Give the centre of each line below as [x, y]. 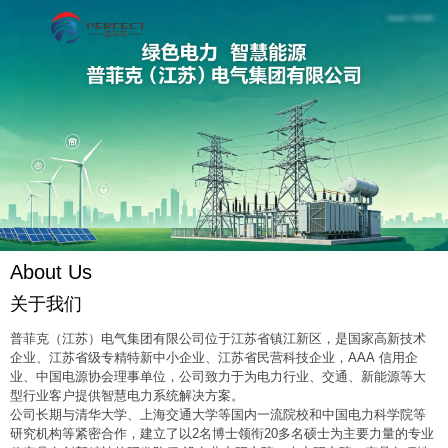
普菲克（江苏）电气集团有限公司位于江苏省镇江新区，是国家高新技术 [218, 339]
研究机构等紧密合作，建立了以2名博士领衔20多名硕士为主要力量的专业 [222, 434]
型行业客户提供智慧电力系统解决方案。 [127, 396]
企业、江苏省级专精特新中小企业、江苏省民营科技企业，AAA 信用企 [214, 358]
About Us [51, 272]
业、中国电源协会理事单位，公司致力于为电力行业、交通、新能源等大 [218, 377]
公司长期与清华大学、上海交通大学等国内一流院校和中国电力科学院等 [218, 415]
